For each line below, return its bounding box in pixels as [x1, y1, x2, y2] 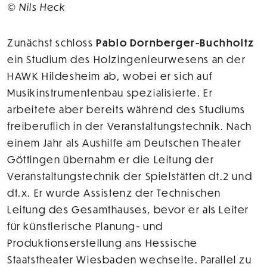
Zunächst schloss [7, 36, 97, 49]
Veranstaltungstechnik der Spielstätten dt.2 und [7, 169, 253, 182]
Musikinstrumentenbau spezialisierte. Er [7, 86, 213, 99]
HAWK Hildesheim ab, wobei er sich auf [7, 69, 213, 82]
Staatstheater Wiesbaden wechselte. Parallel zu [7, 253, 252, 266]
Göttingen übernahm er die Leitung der [7, 153, 215, 166]
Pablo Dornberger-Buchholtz [96, 36, 254, 49]
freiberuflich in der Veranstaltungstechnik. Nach [7, 119, 252, 132]
